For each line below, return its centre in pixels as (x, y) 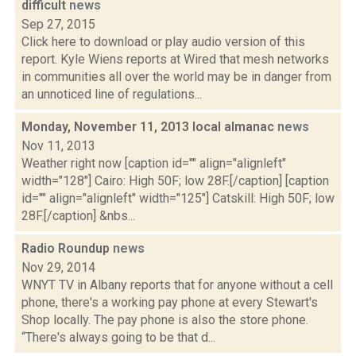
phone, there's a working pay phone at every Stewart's (170, 302)
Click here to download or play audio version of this (163, 42)
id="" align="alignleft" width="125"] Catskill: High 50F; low (178, 198)
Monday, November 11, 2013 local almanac (149, 127)
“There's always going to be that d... (118, 337)
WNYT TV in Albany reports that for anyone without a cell (177, 285)
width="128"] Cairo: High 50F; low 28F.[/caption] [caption (175, 181)
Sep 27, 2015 (58, 24)
